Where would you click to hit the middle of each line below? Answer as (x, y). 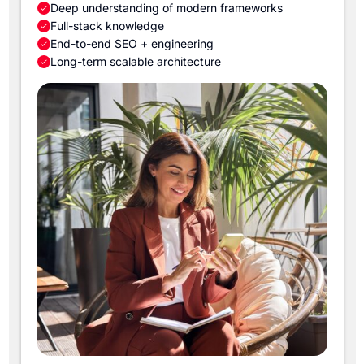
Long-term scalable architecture (135, 62)
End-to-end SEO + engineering (132, 44)
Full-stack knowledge (107, 26)
